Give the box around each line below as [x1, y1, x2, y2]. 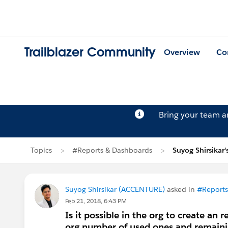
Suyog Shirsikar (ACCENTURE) [65, 185, 165, 194]
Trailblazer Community [24, 44, 156, 61]
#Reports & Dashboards [72, 146, 152, 155]
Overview [164, 47, 200, 58]
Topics [31, 146, 52, 155]
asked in [165, 185, 197, 194]
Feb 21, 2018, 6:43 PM [65, 196, 127, 205]
